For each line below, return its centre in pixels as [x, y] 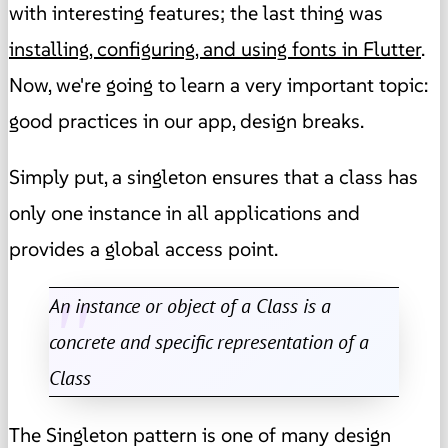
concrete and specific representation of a [209, 341]
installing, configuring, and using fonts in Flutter [215, 48]
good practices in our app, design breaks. [186, 120]
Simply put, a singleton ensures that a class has [213, 176]
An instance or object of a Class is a [190, 305]
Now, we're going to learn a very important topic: [218, 84]
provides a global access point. [143, 248]
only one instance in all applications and [184, 212]
